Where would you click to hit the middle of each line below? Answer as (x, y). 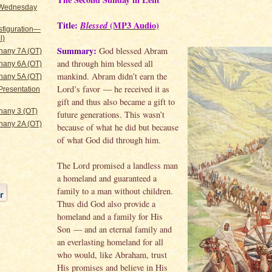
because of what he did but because (118, 127)
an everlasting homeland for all (110, 242)
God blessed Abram (132, 50)
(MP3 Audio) (133, 25)
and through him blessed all (105, 63)
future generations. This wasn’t (111, 114)
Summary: (77, 50)
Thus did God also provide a (106, 203)
